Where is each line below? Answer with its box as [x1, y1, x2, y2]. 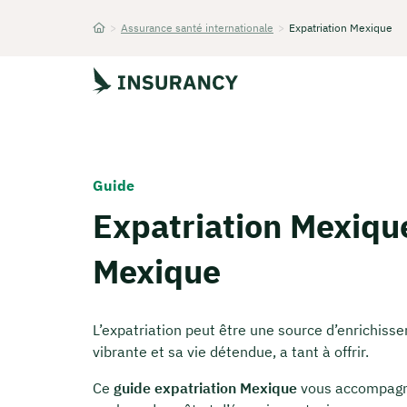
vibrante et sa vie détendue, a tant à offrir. [93, 342, 369, 362]
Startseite [93, 37, 140, 51]
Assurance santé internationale [121, 21, 273, 35]
